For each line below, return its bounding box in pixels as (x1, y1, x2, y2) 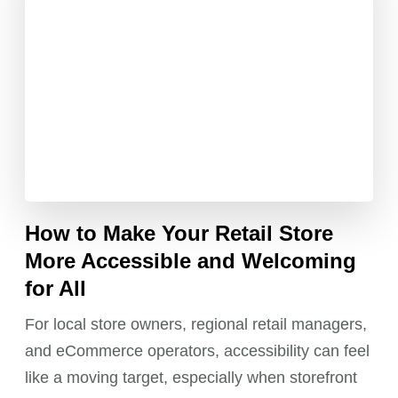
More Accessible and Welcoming (25, 248, 357, 273)
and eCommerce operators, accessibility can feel (25, 341, 370, 360)
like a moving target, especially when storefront (25, 368, 358, 386)
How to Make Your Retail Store (25, 220, 334, 245)
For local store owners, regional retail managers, (25, 314, 368, 333)
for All (25, 275, 87, 300)
